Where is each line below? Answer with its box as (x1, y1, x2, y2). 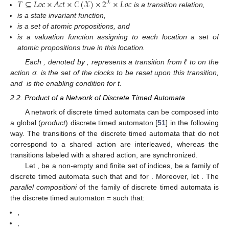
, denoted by (43, 57, 87, 66)
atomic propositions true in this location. (17, 43, 146, 52)
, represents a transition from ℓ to (87, 57, 198, 66)
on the (198, 57, 219, 66)
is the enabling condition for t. (27, 79, 122, 87)
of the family (77, 183, 123, 192)
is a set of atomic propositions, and (17, 21, 132, 30)
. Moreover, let (151, 172, 201, 181)
